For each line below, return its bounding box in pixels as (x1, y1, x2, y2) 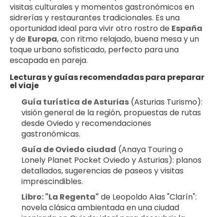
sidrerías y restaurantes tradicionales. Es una (10, 12, 180, 23)
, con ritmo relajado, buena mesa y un (57, 33, 199, 45)
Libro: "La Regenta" (21, 191, 99, 202)
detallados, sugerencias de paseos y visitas (21, 165, 184, 176)
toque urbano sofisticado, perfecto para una (10, 44, 179, 55)
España (171, 22, 202, 34)
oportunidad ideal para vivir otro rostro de (10, 22, 171, 34)
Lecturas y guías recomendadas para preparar (10, 71, 204, 83)
